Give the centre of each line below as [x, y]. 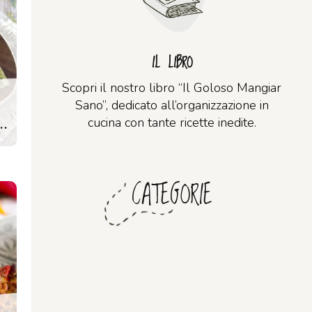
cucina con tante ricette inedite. [172, 123]
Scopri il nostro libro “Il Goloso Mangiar [172, 88]
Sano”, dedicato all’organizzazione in [172, 105]
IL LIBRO [172, 63]
